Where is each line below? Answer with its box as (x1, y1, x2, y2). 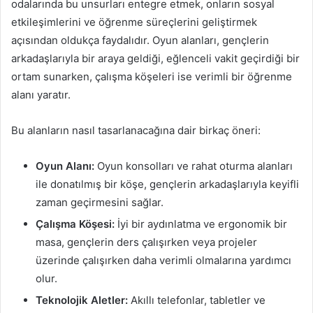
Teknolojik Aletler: (36, 293, 128, 307)
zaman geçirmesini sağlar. (36, 196, 163, 209)
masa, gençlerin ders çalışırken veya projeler (36, 235, 257, 249)
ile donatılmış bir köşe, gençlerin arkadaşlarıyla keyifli (36, 177, 299, 191)
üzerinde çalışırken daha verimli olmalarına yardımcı (36, 254, 291, 267)
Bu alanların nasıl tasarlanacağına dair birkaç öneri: (11, 124, 261, 137)
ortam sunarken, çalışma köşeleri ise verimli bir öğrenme (11, 70, 292, 83)
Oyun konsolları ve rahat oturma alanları (94, 159, 293, 173)
